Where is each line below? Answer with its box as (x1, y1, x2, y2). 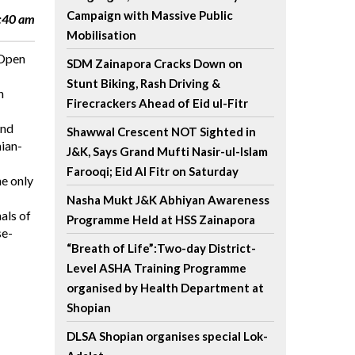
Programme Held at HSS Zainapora (66, 212, 255, 227)
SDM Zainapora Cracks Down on (66, 56, 242, 71)
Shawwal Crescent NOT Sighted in (66, 124, 256, 139)
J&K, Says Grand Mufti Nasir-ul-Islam (66, 144, 268, 158)
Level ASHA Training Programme (66, 261, 246, 275)
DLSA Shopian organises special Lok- (66, 329, 268, 343)
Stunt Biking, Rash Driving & (66, 76, 220, 90)
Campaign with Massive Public (66, 8, 233, 22)
